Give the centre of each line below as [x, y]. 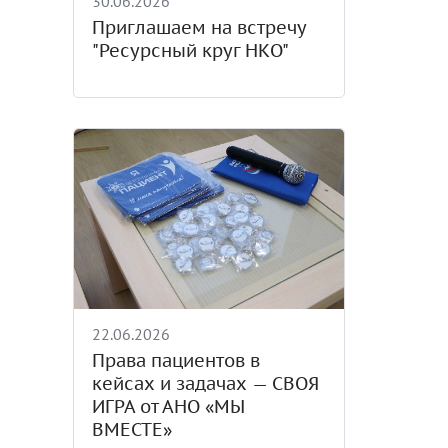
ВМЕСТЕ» [131, 429]
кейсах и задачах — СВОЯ [205, 383]
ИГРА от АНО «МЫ [168, 406]
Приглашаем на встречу [198, 27]
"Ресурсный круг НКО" [190, 50]
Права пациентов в [175, 360]
